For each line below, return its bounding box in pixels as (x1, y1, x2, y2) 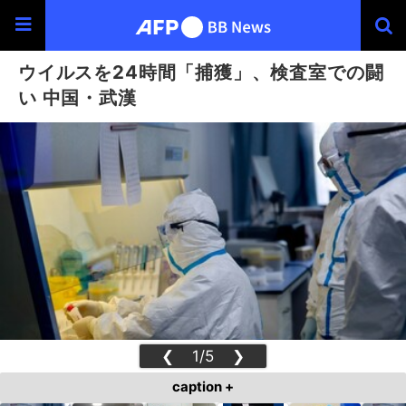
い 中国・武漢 (18, 86, 137, 109)
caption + (172, 378, 234, 395)
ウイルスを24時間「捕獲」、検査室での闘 (18, 61, 384, 83)
